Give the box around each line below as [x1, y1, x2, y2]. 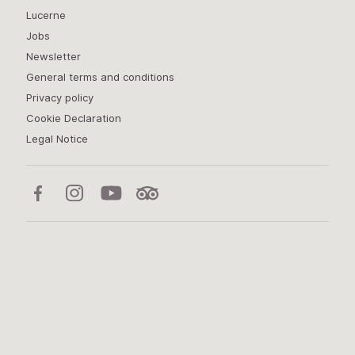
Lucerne [25, 9, 66, 22]
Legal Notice [25, 132, 88, 146]
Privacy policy [25, 91, 94, 105]
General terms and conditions [25, 71, 174, 84]
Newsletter [25, 50, 81, 63]
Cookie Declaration [25, 112, 121, 125]
